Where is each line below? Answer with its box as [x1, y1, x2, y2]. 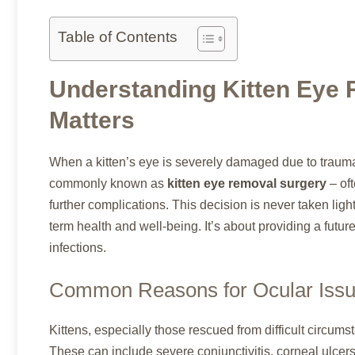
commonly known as [49, 176, 167, 190]
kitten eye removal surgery [167, 176, 326, 190]
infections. [49, 240, 106, 254]
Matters [49, 106, 135, 133]
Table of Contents [58, 29, 177, 46]
